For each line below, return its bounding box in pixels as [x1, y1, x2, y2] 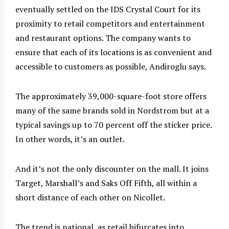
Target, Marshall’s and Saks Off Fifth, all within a [15, 177, 197, 189]
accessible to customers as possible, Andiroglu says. [15, 60, 206, 72]
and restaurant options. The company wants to [15, 32, 191, 43]
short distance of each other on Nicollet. [15, 191, 165, 203]
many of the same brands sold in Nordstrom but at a [15, 104, 209, 116]
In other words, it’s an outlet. [15, 133, 125, 145]
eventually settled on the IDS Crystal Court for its [15, 3, 200, 15]
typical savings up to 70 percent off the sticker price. [15, 119, 212, 130]
